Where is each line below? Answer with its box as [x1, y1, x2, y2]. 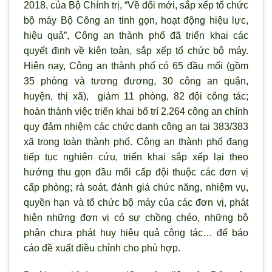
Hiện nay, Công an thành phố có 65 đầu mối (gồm [24, 60, 248, 71]
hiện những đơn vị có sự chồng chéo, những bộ [24, 212, 248, 223]
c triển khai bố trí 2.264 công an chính [87, 106, 249, 117]
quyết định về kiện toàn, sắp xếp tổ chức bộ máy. [24, 45, 248, 56]
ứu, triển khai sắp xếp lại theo [103, 151, 248, 162]
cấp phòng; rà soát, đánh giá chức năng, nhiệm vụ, [24, 182, 248, 192]
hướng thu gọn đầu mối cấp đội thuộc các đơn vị [24, 166, 248, 177]
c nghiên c [53, 151, 103, 162]
